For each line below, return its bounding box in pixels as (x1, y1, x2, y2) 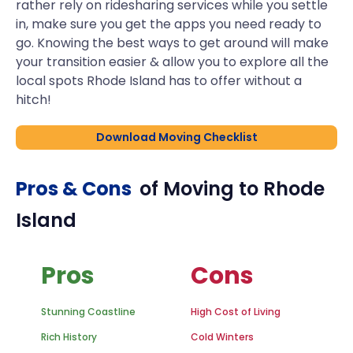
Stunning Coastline (41, 305, 136, 318)
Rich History (41, 330, 97, 344)
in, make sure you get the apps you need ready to (16, 15, 321, 33)
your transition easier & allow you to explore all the (16, 53, 329, 71)
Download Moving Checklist (95, 129, 258, 145)
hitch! (16, 91, 51, 109)
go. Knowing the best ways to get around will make (16, 34, 329, 52)
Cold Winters (191, 330, 254, 344)
